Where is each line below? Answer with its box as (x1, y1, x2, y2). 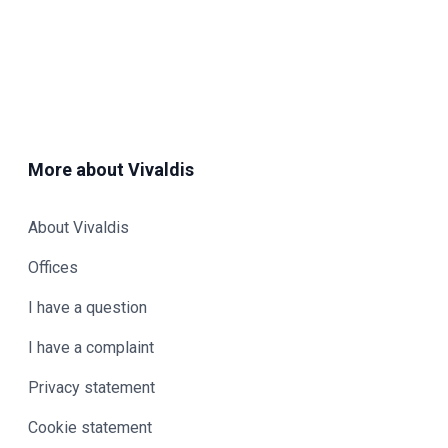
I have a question (28, 298, 147, 318)
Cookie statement (28, 418, 152, 438)
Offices (28, 258, 78, 278)
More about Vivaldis (28, 159, 194, 181)
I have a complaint (28, 338, 154, 358)
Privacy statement (28, 378, 155, 398)
